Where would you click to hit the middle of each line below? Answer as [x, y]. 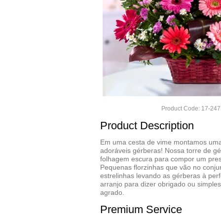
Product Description [147, 126]
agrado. [112, 192]
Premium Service [141, 209]
